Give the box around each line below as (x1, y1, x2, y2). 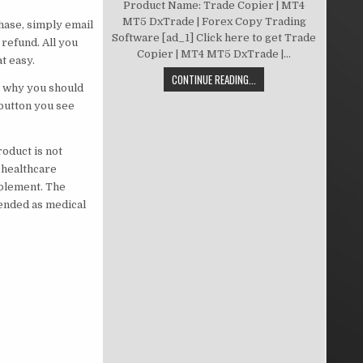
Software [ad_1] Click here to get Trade (112, 31, 317, 44)
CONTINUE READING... (172, 70, 257, 88)
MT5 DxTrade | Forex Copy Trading (122, 15, 306, 28)
